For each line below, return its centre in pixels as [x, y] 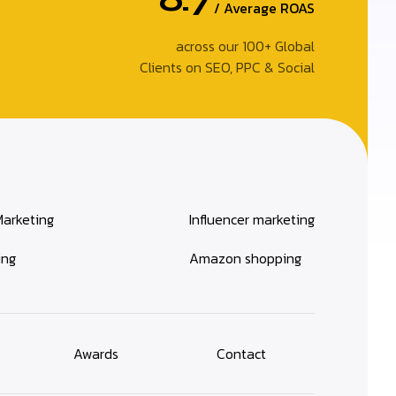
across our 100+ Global [245, 46]
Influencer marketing [252, 219]
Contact [241, 353]
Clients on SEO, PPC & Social [227, 67]
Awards [95, 353]
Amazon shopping [245, 258]
